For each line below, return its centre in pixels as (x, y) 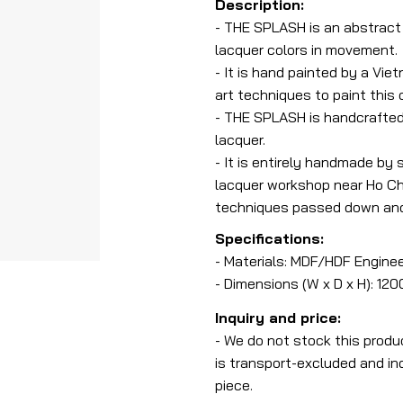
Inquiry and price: (278, 318)
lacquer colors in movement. (306, 49)
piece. (234, 385)
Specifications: (269, 238)
